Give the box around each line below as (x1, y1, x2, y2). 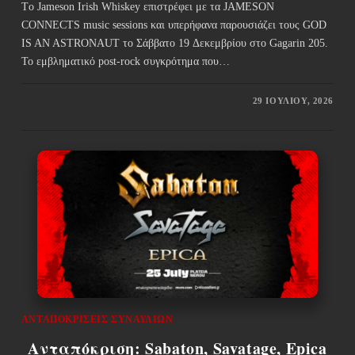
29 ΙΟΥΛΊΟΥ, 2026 (252, 96, 334, 106)
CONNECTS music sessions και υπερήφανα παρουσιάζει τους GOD (21, 19, 326, 32)
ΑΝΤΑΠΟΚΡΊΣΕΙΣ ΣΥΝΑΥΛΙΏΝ (21, 313, 174, 325)
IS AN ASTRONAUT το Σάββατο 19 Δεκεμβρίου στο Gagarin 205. (21, 37, 328, 50)
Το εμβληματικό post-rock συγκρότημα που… (21, 55, 230, 68)
